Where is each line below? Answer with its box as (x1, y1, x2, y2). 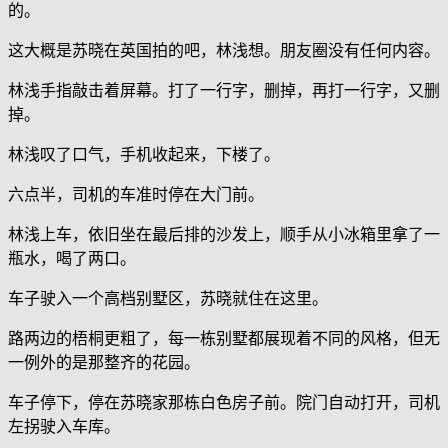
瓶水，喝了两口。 (8, 250, 136, 268)
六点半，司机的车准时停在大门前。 (8, 186, 264, 204)
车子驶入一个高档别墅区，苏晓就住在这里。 (8, 290, 328, 308)
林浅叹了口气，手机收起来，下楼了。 (8, 146, 280, 164)
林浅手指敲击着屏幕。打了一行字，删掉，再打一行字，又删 (8, 82, 440, 100)
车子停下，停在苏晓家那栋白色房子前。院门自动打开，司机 (8, 394, 440, 412)
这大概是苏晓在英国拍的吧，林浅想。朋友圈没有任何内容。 (8, 42, 440, 60)
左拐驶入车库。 (8, 418, 120, 436)
